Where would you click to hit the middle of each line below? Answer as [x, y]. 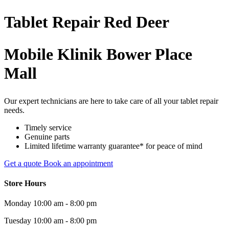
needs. [14, 110]
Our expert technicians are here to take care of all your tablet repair [111, 101]
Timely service [48, 127]
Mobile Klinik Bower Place [98, 54]
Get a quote [24, 163]
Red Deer [134, 22]
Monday [18, 203]
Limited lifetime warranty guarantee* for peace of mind [113, 146]
